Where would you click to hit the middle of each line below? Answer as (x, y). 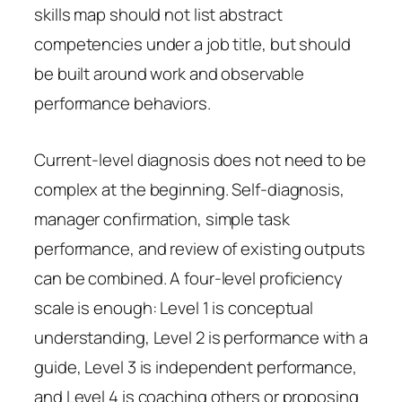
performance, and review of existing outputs (200, 248)
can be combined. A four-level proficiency (188, 278)
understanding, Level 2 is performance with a (201, 337)
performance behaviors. (122, 103)
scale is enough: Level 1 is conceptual (174, 307)
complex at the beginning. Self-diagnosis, (189, 189)
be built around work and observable (169, 73)
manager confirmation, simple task (162, 218)
